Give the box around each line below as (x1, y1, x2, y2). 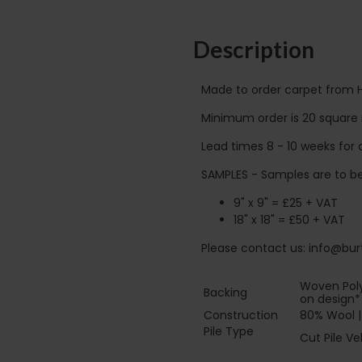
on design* (300, 290, 360, 307)
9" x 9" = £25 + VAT (234, 194, 338, 211)
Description (193, 36, 314, 64)
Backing (204, 284, 247, 301)
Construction (204, 306, 278, 323)
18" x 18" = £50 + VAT (234, 211, 345, 228)
